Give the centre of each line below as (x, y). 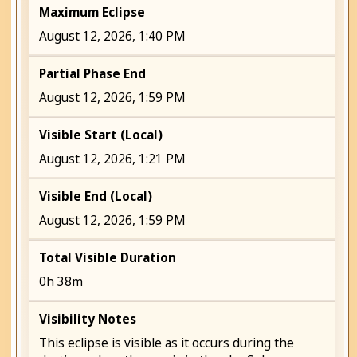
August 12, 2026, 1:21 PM (113, 159)
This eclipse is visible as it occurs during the (167, 343)
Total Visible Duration (108, 258)
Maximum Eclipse (92, 13)
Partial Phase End (93, 74)
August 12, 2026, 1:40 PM (113, 37)
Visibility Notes (88, 320)
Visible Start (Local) (101, 135)
